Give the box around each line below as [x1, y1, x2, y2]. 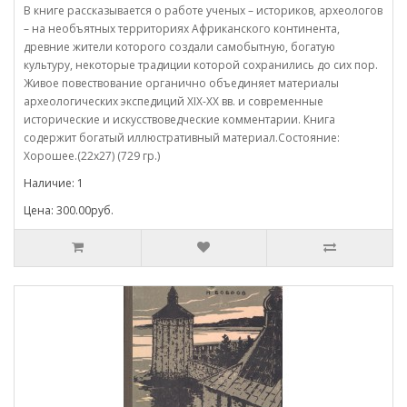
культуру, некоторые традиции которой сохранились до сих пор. [24, 56, 378, 73]
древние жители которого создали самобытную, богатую [24, 38, 335, 55]
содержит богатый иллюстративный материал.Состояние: [24, 129, 340, 145]
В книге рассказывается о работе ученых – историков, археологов [24, 2, 382, 18]
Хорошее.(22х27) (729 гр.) [24, 147, 160, 164]
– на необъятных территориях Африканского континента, [24, 20, 340, 36]
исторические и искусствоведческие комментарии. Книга [24, 111, 335, 127]
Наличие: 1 [24, 174, 84, 191]
